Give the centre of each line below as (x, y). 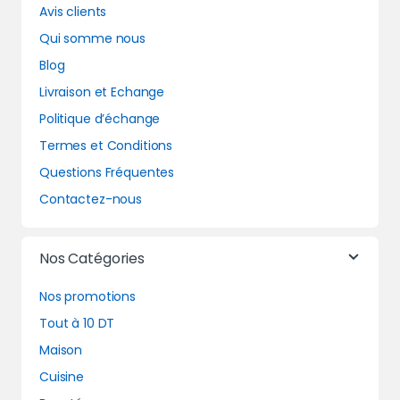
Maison (61, 350)
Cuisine (62, 377)
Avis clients (73, 12)
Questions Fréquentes (107, 173)
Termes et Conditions (106, 146)
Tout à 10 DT (77, 324)
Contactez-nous (91, 200)
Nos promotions (88, 297)
